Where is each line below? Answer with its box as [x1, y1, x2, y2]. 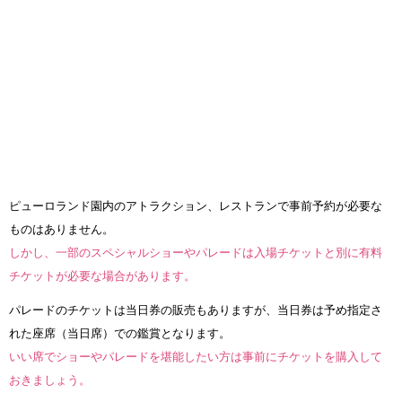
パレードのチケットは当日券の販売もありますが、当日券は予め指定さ [9, 302, 382, 317]
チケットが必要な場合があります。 [9, 268, 196, 283]
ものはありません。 [9, 222, 114, 236]
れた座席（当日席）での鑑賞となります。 [9, 326, 231, 340]
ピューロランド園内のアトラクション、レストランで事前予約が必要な [9, 198, 382, 213]
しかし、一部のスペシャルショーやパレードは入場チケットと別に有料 [9, 245, 382, 259]
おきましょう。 [9, 372, 91, 387]
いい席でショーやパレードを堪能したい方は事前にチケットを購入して [9, 349, 382, 363]
